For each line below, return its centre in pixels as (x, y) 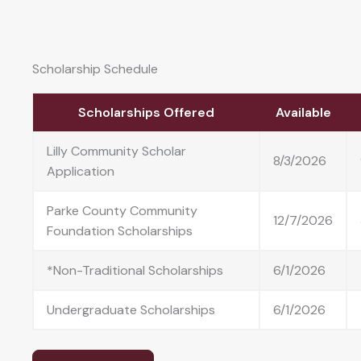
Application (81, 171)
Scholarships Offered (146, 112)
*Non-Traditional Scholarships (135, 270)
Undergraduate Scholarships (131, 309)
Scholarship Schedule (95, 68)
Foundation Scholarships (120, 230)
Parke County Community (122, 210)
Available (303, 112)
